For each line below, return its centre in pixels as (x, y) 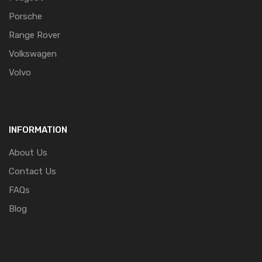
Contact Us (32, 172)
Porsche (25, 17)
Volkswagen (33, 54)
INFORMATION (38, 130)
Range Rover (35, 35)
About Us (28, 153)
